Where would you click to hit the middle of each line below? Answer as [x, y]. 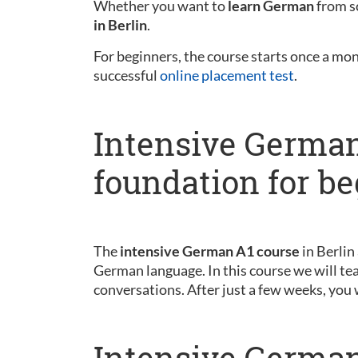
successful [127, 75]
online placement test [227, 75]
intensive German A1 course [210, 251]
